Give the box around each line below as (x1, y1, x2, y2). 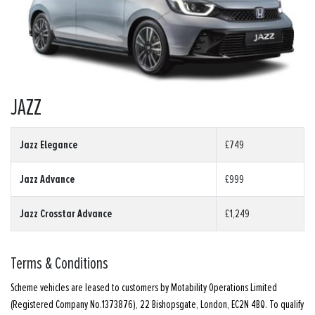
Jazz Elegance (20, 138, 77, 153)
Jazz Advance (20, 172, 75, 187)
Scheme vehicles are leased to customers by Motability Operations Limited (11, 282, 277, 294)
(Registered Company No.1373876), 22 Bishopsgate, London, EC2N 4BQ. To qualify (11, 299, 304, 311)
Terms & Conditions (11, 255, 108, 273)
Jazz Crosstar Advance (20, 207, 112, 221)
